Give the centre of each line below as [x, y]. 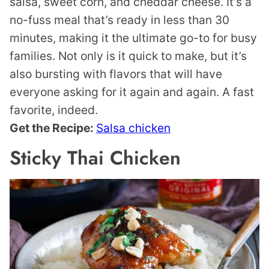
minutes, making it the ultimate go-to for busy [133, 38]
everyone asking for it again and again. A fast [132, 92]
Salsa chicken [133, 128]
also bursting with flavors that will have [116, 74]
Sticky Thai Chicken [95, 158]
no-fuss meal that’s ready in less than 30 [119, 20]
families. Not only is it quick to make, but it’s [128, 56]
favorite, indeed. [54, 110]
